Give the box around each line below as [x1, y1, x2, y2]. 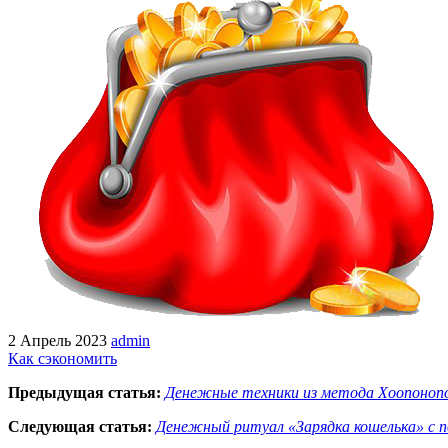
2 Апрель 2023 [8, 331, 107, 349]
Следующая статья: [8, 417, 152, 435]
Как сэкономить [8, 349, 117, 367]
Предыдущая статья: [8, 383, 161, 401]
